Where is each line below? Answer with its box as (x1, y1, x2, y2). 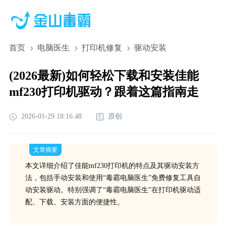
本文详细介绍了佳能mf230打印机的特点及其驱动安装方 (25, 162, 199, 169)
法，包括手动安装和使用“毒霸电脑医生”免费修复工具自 (25, 174, 201, 182)
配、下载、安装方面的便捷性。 (25, 198, 124, 206)
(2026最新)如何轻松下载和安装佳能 (9, 69, 199, 82)
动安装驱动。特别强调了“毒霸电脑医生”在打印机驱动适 (25, 186, 201, 194)
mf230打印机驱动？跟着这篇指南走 (9, 85, 199, 98)
